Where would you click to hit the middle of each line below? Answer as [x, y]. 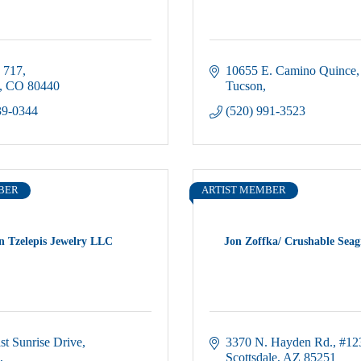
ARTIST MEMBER [244, 190]
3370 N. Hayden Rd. [279, 342]
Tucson [244, 86]
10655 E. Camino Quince [291, 71]
